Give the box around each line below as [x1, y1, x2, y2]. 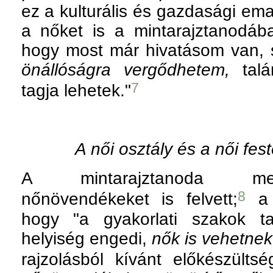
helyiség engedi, [21, 229, 152, 248]
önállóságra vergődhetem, [21, 60, 230, 79]
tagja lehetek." [21, 81, 131, 101]
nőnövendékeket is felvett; [21, 190, 238, 209]
